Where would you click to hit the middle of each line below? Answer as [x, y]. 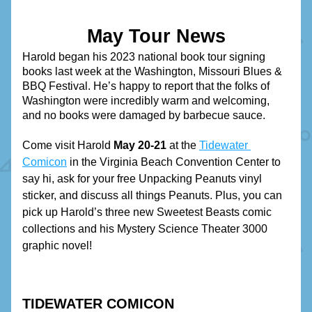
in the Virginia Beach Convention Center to [174, 162]
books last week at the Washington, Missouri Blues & [152, 71]
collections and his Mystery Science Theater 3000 [145, 229]
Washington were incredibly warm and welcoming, [146, 101]
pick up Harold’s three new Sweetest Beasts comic [147, 212]
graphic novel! [57, 245]
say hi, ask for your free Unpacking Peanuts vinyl [142, 179]
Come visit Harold [68, 145]
